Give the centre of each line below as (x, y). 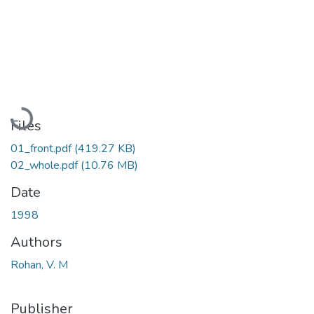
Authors (36, 242)
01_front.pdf (42, 148)
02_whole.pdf (46, 165)
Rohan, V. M (39, 265)
